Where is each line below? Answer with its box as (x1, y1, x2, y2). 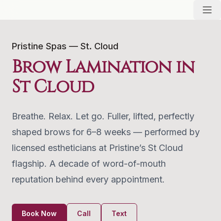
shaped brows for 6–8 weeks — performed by (12, 127, 200, 137)
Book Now (22, 209, 57, 218)
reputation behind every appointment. (12, 174, 165, 184)
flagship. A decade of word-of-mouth (12, 158, 166, 169)
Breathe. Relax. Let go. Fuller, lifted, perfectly (12, 111, 194, 121)
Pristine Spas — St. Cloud (12, 41, 118, 51)
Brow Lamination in (12, 55, 194, 79)
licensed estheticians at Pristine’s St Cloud (12, 143, 183, 153)
